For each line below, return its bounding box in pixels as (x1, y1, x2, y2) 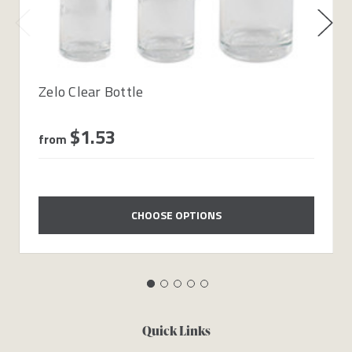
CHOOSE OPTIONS (131, 206, 222, 223)
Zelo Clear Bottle (38, 80, 144, 102)
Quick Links (141, 322, 211, 339)
